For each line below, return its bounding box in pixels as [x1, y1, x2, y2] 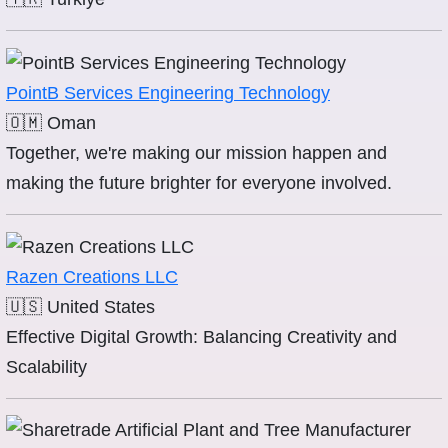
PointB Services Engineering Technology [6, 83, 330, 104]
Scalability [6, 357, 87, 378]
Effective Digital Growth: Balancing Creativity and [6, 327, 397, 348]
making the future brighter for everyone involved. [6, 173, 392, 194]
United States [47, 297, 155, 318]
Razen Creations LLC [6, 267, 178, 288]
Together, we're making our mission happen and [6, 143, 387, 164]
